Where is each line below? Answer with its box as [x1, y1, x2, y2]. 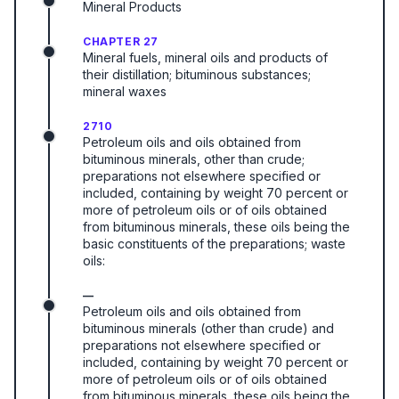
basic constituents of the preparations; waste [83, 236, 346, 251]
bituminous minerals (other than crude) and [83, 321, 334, 336]
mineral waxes [83, 84, 167, 99]
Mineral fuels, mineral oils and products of [83, 50, 328, 65]
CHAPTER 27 [83, 35, 159, 48]
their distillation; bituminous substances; [83, 67, 311, 82]
